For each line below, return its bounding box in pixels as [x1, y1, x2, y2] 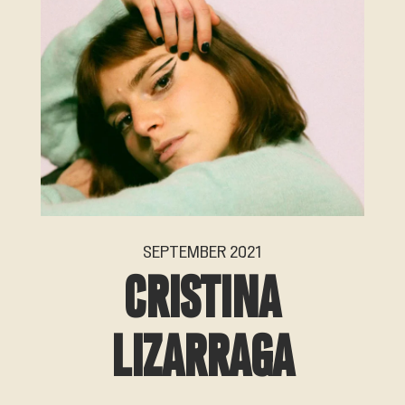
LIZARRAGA [110, 333, 294, 386]
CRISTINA [124, 274, 281, 327]
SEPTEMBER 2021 [143, 243, 262, 260]
